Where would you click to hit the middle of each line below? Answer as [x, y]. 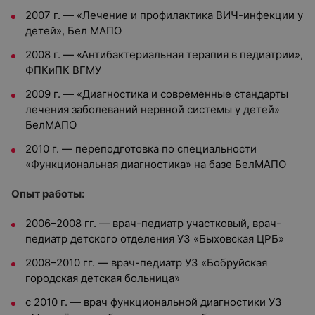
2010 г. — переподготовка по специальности [141, 149]
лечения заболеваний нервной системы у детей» [153, 109]
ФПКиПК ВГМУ [63, 70]
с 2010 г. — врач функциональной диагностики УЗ [154, 302]
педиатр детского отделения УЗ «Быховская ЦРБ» [155, 239]
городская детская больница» [103, 278]
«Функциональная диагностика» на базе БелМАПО [156, 164]
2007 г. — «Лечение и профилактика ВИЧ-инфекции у [164, 15]
